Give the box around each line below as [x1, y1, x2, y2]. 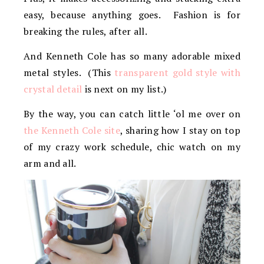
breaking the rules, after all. [24, 24, 148, 38]
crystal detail [24, 82, 82, 95]
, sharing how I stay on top [120, 123, 240, 137]
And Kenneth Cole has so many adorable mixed [24, 49, 240, 62]
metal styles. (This [24, 65, 115, 79]
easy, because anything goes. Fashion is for [24, 8, 240, 21]
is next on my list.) [82, 82, 167, 95]
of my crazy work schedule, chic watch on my [24, 140, 240, 153]
